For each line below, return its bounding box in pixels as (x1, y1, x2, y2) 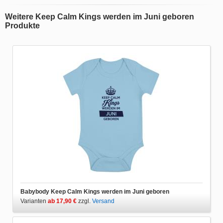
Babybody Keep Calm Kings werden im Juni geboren (20, 188, 169, 195)
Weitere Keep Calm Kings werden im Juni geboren (5, 12, 194, 21)
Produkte (5, 21, 40, 30)
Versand (92, 197, 114, 205)
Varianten (20, 197, 48, 205)
